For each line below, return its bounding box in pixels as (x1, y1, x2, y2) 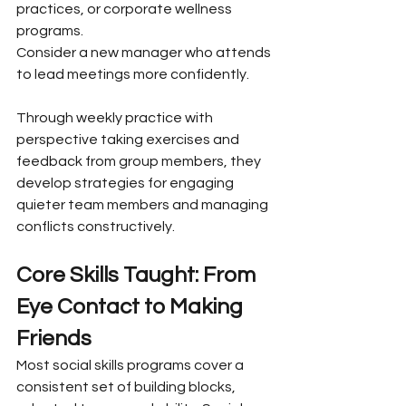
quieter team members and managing (16, 197, 271, 212)
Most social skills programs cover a (16, 357, 246, 372)
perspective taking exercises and (16, 131, 242, 147)
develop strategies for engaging (16, 175, 237, 190)
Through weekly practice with (16, 110, 216, 125)
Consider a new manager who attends (16, 44, 274, 60)
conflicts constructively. (16, 218, 175, 234)
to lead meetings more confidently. (16, 66, 252, 82)
